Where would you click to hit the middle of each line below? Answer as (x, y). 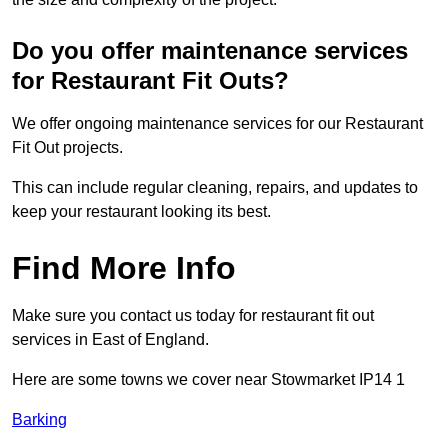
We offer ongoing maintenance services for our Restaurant (217, 124)
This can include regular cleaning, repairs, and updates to (215, 188)
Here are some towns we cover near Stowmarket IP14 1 (208, 380)
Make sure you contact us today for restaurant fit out (193, 316)
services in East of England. (110, 340)
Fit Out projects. (67, 148)
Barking (39, 420)
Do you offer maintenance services (210, 51)
